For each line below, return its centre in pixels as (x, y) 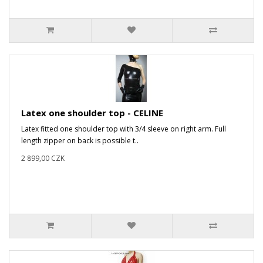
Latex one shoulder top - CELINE (92, 112)
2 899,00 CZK (43, 158)
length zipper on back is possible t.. (80, 140)
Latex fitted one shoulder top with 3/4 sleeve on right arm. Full (124, 129)
